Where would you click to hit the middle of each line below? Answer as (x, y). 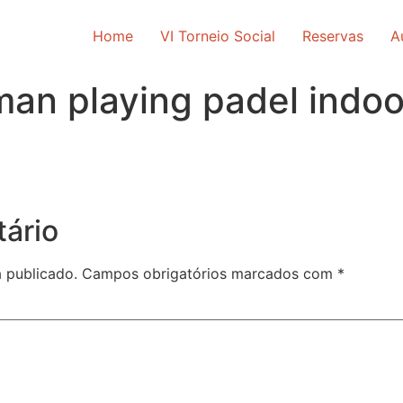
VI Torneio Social (218, 36)
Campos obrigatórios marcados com (210, 274)
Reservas (333, 36)
